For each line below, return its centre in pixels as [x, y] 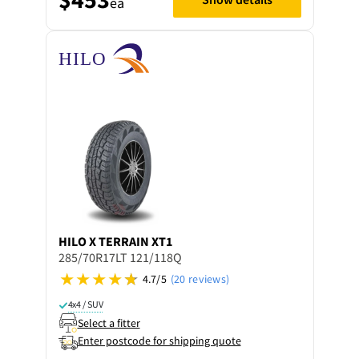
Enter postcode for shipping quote [159, 341]
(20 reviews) [200, 279]
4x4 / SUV [85, 304]
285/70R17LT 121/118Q [120, 257]
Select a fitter [109, 323]
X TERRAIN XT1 [130, 241]
